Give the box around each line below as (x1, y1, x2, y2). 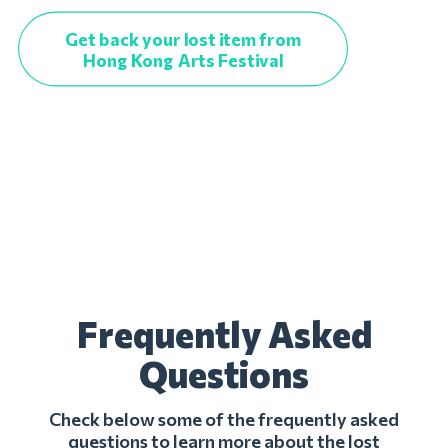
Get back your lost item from (64, 28, 302, 49)
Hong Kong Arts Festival (82, 49, 284, 70)
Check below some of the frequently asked (49, 408, 399, 430)
